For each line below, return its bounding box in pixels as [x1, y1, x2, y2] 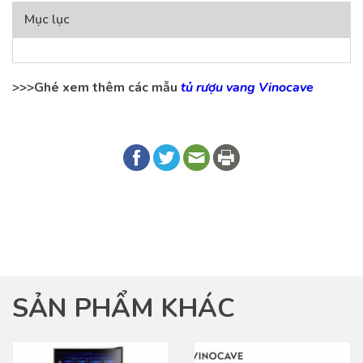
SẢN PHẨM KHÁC [12, 290, 235, 326]
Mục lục [24, 10, 70, 28]
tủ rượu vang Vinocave [181, 78, 314, 96]
